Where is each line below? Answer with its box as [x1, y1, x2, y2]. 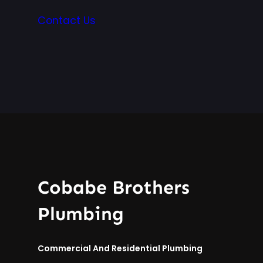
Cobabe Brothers [38, 176, 190, 199]
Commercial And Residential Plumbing [38, 242, 203, 255]
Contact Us [38, 14, 96, 28]
